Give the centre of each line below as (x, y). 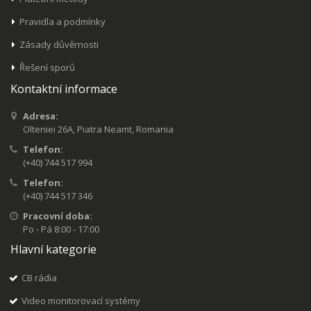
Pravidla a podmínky (63, 21)
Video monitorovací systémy (81, 300)
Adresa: (40, 116)
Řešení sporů (48, 67)
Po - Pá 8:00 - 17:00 (61, 229)
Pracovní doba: (57, 216)
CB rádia (40, 277)
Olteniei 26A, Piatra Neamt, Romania (98, 129)
